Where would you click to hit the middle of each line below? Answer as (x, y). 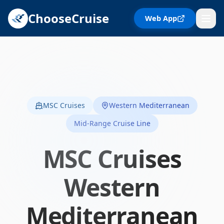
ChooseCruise (68, 18)
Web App (161, 18)
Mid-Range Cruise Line (112, 123)
